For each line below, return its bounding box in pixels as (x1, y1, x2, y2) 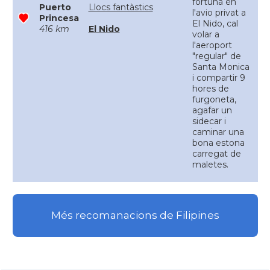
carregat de (192, 148, 241, 159)
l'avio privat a (192, 7, 246, 18)
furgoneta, (192, 94, 236, 105)
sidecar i (192, 116, 226, 127)
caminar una (192, 127, 244, 137)
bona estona (192, 137, 245, 148)
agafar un (192, 105, 232, 116)
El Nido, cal (192, 18, 238, 29)
